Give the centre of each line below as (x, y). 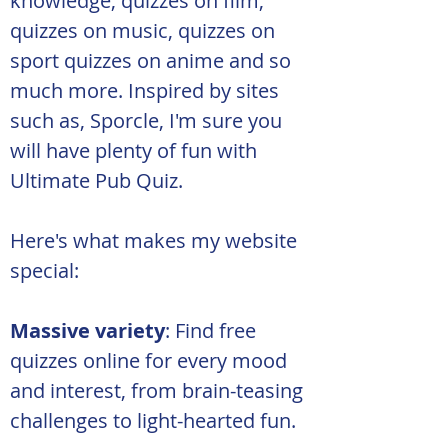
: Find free (213, 330)
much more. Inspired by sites (147, 90)
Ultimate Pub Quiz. (96, 180)
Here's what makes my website (156, 240)
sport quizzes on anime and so (153, 60)
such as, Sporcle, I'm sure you (148, 120)
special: (44, 270)
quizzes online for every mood (151, 360)
